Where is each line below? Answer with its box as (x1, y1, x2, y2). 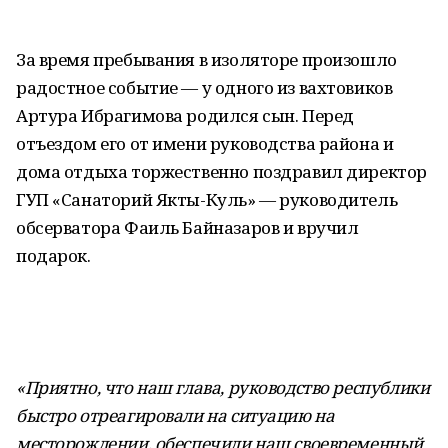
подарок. (16, 244, 91, 267)
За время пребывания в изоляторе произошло (16, 48, 397, 71)
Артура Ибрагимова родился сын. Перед (16, 104, 354, 127)
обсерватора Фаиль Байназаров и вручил (16, 216, 359, 239)
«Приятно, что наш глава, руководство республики (16, 376, 430, 399)
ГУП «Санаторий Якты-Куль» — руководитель (16, 188, 398, 211)
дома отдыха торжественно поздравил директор (16, 160, 427, 183)
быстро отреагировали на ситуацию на (16, 404, 335, 427)
